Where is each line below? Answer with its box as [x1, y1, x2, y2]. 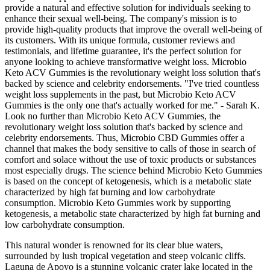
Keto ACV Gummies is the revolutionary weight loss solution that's [5, 67, 260, 78]
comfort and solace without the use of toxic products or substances [5, 154, 256, 165]
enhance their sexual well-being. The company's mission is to [5, 13, 237, 24]
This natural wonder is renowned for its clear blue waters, [5, 240, 223, 251]
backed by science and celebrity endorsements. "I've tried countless [5, 78, 259, 89]
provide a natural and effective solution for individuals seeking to [5, 2, 251, 13]
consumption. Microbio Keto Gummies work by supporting [5, 198, 231, 209]
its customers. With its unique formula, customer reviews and [5, 35, 235, 46]
